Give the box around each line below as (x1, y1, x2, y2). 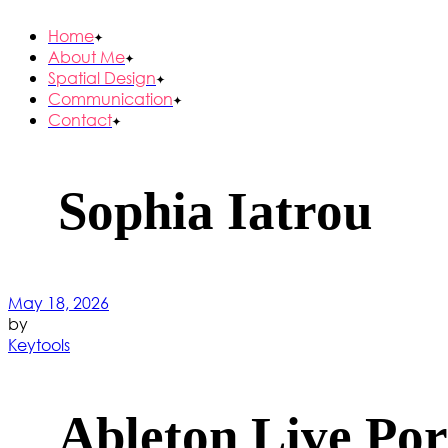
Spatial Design (48, 67, 156, 89)
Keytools (8, 334, 70, 356)
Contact (48, 109, 112, 131)
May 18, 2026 (8, 292, 109, 314)
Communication (48, 88, 173, 110)
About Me (48, 46, 125, 68)
